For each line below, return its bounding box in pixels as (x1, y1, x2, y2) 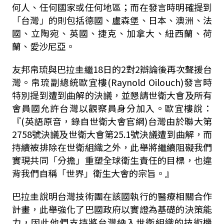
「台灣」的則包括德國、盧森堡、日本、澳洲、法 (11, 13, 212, 26)
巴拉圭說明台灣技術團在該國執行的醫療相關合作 (11, 189, 212, 202)
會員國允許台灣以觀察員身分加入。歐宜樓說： (11, 101, 212, 114)
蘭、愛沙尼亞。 (11, 39, 75, 52)
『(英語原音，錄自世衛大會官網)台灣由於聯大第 (11, 114, 212, 127)
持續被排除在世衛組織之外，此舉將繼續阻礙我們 (11, 140, 212, 153)
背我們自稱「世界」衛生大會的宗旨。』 (11, 166, 174, 179)
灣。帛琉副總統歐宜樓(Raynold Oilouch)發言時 (11, 75, 212, 88)
